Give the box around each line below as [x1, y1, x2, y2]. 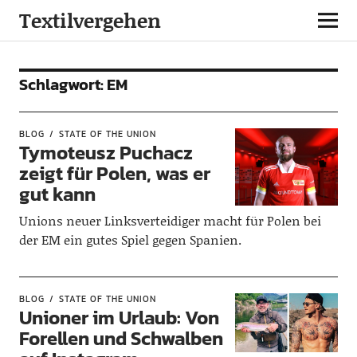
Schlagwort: [18, 73, 107, 96]
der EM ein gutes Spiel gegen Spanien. [18, 230, 241, 249]
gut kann [18, 180, 96, 208]
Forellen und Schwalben [18, 324, 223, 352]
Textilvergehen [18, 6, 161, 34]
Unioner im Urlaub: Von [18, 304, 219, 331]
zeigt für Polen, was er [18, 159, 210, 187]
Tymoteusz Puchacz [18, 139, 193, 167]
